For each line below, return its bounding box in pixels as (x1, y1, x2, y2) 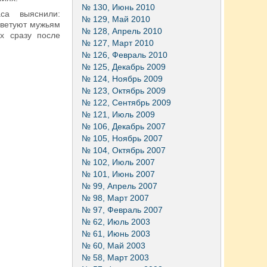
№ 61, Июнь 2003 (82, 229, 150, 238)
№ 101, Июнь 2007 (82, 169, 155, 179)
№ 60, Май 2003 (82, 241, 145, 250)
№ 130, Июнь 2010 (82, 2, 155, 12)
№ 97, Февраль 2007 (82, 205, 163, 215)
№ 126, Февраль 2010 (82, 50, 167, 60)
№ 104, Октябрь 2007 (82, 145, 166, 155)
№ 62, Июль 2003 (82, 217, 150, 226)
